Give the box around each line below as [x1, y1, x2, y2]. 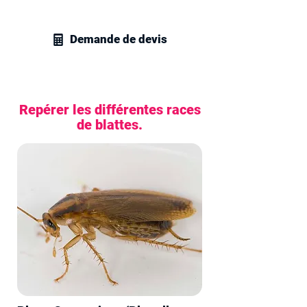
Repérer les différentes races [19, 101, 201, 118]
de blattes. [77, 116, 143, 133]
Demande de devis [70, 32, 167, 46]
